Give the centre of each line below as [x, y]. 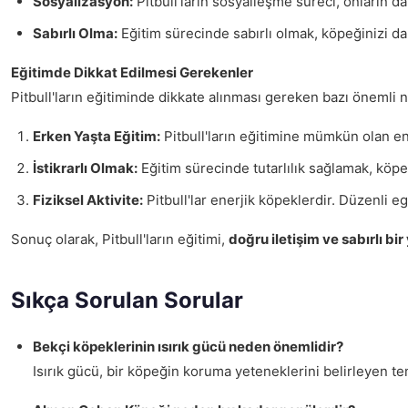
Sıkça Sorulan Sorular [127, 300]
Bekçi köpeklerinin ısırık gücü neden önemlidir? [188, 347]
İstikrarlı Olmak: [85, 168]
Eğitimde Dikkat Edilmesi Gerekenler [132, 72]
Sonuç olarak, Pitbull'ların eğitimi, [120, 239]
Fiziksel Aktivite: [88, 200]
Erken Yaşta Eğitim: [97, 136]
